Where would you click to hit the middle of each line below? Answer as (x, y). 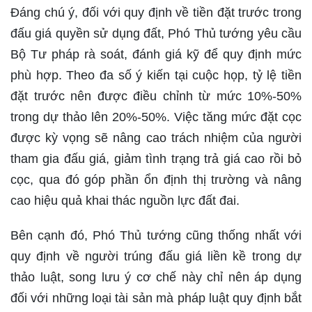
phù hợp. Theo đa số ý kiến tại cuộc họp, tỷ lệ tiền (156, 76)
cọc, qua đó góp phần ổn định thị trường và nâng (156, 180)
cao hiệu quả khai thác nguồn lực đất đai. (125, 201)
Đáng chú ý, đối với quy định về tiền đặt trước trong (156, 13)
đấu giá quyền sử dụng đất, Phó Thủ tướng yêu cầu (156, 34)
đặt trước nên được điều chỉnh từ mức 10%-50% (156, 96)
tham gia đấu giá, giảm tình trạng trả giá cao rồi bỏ (156, 159)
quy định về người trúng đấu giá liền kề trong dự (156, 257)
